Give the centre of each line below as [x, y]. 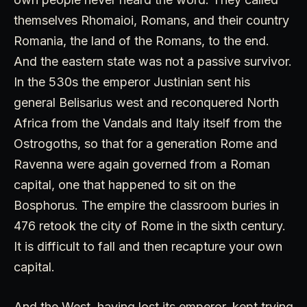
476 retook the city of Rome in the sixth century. [150, 226]
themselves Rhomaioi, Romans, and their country [151, 21]
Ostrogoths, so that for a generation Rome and [146, 144]
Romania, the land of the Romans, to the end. [142, 41]
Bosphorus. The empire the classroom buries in [146, 206]
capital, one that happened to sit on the [125, 185]
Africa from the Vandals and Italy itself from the [148, 123]
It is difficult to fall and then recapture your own [148, 247]
